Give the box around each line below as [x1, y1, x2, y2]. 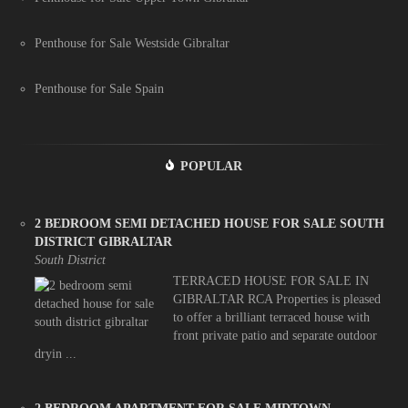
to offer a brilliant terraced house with [172, 311, 370, 325]
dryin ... [35, 347, 76, 362]
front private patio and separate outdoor [172, 329, 377, 343]
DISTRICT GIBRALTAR [35, 235, 172, 250]
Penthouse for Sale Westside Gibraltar [35, 36, 229, 51]
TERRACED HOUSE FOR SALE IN [172, 274, 369, 289]
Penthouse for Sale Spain [35, 82, 164, 97]
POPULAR [180, 159, 242, 174]
